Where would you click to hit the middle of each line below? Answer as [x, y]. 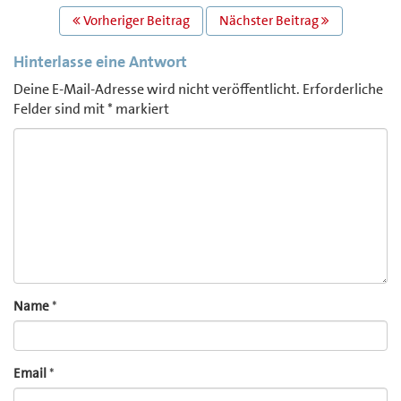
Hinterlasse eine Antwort [100, 62]
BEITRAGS [56, 17]
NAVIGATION [69, 38]
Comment [42, 137]
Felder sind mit [60, 109]
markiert [141, 109]
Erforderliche [343, 90]
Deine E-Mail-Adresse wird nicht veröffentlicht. [157, 90]
